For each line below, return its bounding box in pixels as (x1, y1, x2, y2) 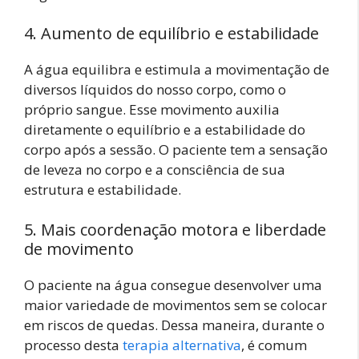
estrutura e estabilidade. (24, 180, 181, 200)
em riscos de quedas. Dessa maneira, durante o (24, 315, 325, 334)
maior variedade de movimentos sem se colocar (24, 295, 327, 314)
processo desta (24, 335, 119, 354)
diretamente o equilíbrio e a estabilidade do (24, 120, 305, 139)
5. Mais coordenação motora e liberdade (24, 218, 326, 240)
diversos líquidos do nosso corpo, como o (24, 80, 286, 99)
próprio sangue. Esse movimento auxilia (24, 100, 280, 119)
